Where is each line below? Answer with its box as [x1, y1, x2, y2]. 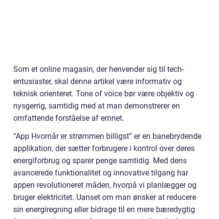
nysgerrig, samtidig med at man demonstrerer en [13, 101, 180, 110]
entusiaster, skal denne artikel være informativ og [13, 76, 182, 86]
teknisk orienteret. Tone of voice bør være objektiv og [13, 88, 194, 98]
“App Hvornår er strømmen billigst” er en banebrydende [13, 131, 201, 141]
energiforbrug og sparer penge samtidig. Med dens [13, 155, 187, 165]
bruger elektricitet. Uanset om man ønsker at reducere [13, 192, 196, 202]
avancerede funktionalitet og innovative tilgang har [13, 168, 188, 177]
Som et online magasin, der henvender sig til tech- [13, 64, 184, 74]
